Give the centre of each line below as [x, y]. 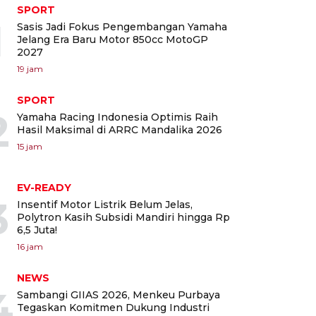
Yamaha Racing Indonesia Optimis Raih [117, 117]
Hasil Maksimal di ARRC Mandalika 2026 [120, 129]
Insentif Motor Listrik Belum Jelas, [105, 204]
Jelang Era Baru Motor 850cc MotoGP [113, 39]
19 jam [30, 68]
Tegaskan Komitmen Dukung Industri [113, 307]
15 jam [30, 146]
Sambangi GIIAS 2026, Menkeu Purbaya [119, 294]
